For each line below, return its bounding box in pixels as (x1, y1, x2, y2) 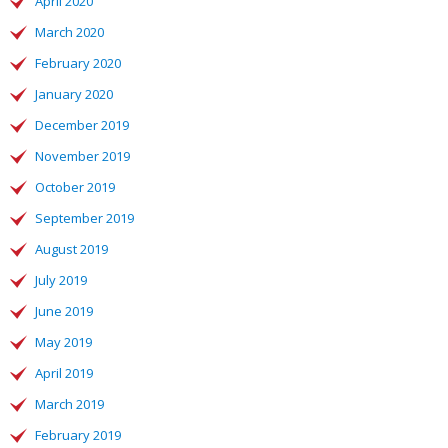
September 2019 (35, 209, 134, 227)
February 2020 (35, 54, 121, 72)
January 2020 (35, 85, 113, 103)
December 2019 (35, 116, 129, 134)
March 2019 (35, 395, 104, 413)
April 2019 (35, 364, 93, 382)
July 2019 (35, 271, 87, 289)
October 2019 (35, 178, 115, 196)
